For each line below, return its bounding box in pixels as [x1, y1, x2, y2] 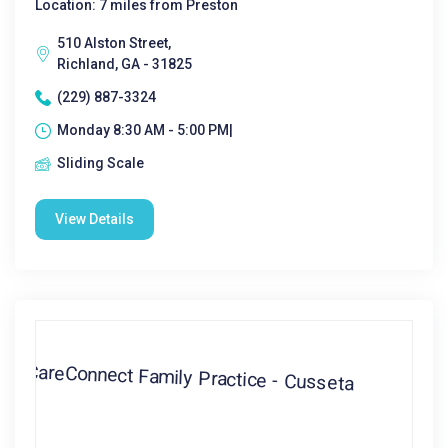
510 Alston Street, [57, 35, 171, 51]
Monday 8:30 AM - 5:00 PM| [57, 122, 233, 138]
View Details [55, 211, 134, 227]
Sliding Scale [57, 155, 144, 171]
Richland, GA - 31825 [57, 56, 192, 72]
